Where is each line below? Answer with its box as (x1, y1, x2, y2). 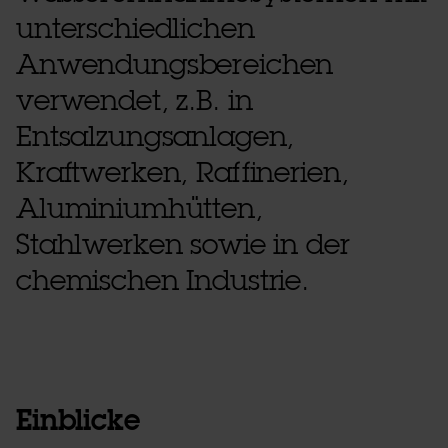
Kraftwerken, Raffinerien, (16, 159, 349, 188)
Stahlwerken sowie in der (16, 231, 350, 260)
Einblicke (16, 407, 140, 436)
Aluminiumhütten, (16, 195, 263, 224)
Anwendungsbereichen (16, 51, 334, 80)
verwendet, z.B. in (16, 87, 253, 116)
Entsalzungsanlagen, (16, 123, 295, 152)
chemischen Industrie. (16, 267, 310, 296)
